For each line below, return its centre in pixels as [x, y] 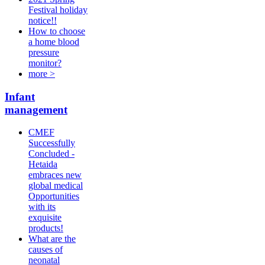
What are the [52, 239]
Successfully [52, 143]
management [36, 109]
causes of [46, 250]
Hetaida [43, 164]
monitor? [45, 63]
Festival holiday [58, 10]
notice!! [43, 21]
